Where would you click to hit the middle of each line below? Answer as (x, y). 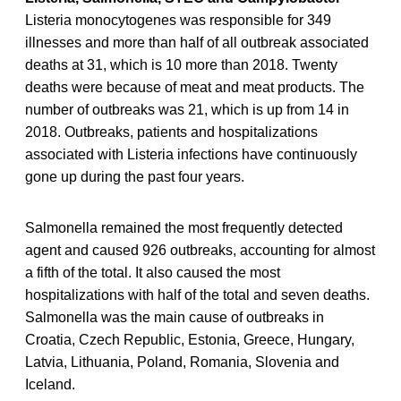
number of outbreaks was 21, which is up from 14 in (187, 109)
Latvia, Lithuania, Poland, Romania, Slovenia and (182, 362)
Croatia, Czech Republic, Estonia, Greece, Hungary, (190, 339)
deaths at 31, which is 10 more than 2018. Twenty (181, 64)
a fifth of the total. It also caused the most (153, 272)
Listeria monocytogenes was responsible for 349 (178, 20)
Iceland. (50, 384)
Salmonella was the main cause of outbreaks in (175, 317)
